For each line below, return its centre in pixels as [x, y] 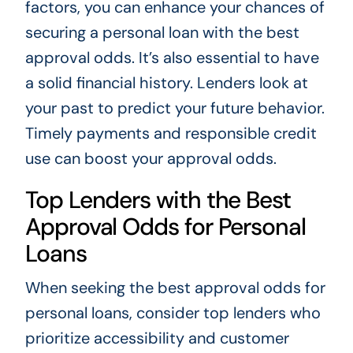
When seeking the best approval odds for [175, 288]
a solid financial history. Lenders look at [166, 83]
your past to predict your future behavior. [175, 108]
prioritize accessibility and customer [157, 338]
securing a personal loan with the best [162, 33]
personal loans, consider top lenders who [173, 313]
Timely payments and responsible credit [171, 134]
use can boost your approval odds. [150, 159]
